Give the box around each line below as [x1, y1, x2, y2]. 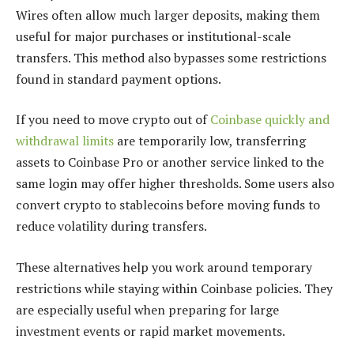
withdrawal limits [16, 132, 114, 150]
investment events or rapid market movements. [16, 322, 285, 341]
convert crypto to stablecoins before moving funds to [16, 196, 320, 214]
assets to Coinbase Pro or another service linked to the [16, 153, 324, 171]
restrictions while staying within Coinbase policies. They [16, 280, 333, 298]
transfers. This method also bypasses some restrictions [16, 48, 326, 66]
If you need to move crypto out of [16, 111, 210, 129]
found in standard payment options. [16, 70, 221, 88]
